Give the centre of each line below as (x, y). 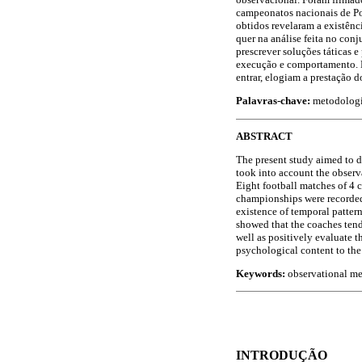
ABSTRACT (264, 136)
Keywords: (262, 274)
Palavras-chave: (273, 101)
